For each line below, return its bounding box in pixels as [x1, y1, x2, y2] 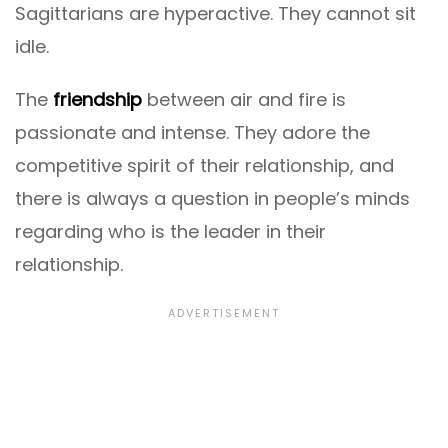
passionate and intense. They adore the [15, 119, 370, 145]
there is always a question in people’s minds [15, 185, 410, 211]
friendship [53, 86, 142, 112]
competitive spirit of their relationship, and [15, 152, 394, 178]
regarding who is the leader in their [15, 218, 326, 244]
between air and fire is [142, 86, 346, 112]
